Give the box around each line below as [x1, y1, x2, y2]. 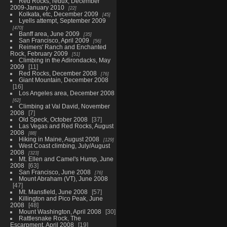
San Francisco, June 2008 [18, 168, 91, 175]
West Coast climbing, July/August [18, 142, 110, 149]
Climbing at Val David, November [18, 102, 110, 109]
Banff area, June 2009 [18, 30, 80, 37]
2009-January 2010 [10, 4, 64, 11]
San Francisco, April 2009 [18, 36, 89, 44]
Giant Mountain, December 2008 [18, 76, 108, 83]
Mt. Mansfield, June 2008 [18, 188, 88, 195]
